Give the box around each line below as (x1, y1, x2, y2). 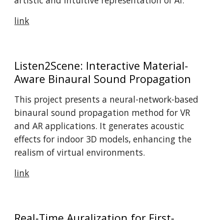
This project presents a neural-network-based (14, 93, 199, 105)
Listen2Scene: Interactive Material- (14, 58, 189, 73)
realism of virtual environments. (14, 146, 145, 158)
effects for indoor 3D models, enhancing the (14, 133, 192, 145)
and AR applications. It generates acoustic (14, 120, 185, 132)
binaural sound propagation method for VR (14, 107, 191, 118)
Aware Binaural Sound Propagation (14, 72, 192, 86)
